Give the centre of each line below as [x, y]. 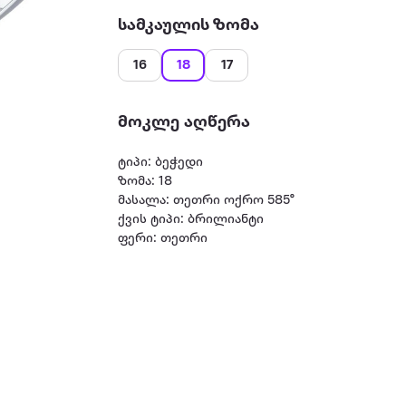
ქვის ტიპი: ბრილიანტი [191, 220]
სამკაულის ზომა [189, 25]
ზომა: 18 [145, 182]
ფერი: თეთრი [163, 239]
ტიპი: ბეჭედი [161, 163]
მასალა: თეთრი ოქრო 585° [207, 201]
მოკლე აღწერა [184, 122]
